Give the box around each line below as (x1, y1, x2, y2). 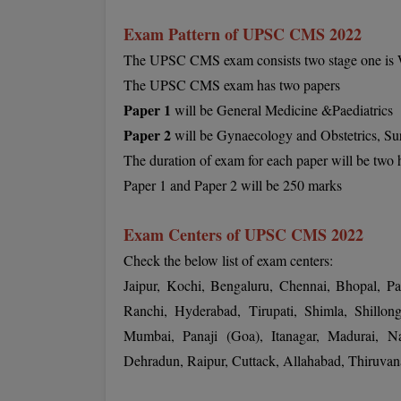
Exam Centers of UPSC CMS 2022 (124, 223, 363, 246)
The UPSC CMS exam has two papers (124, 75, 340, 94)
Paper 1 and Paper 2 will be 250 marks (124, 175, 342, 194)
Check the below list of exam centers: (124, 251, 333, 269)
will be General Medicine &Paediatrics (175, 100, 393, 119)
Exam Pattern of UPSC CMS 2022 (124, 22, 362, 46)
